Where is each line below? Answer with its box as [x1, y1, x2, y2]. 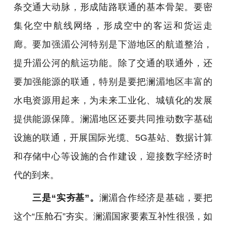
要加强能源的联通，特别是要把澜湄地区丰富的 [13, 76, 213, 87]
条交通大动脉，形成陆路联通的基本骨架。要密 [13, 1, 213, 12]
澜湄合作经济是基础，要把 [99, 192, 213, 203]
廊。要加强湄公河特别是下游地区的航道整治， [13, 38, 213, 49]
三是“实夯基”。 [32, 192, 99, 203]
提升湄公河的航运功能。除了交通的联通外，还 [13, 57, 213, 68]
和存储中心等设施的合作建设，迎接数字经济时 [13, 150, 213, 161]
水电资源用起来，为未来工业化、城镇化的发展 [13, 94, 213, 105]
